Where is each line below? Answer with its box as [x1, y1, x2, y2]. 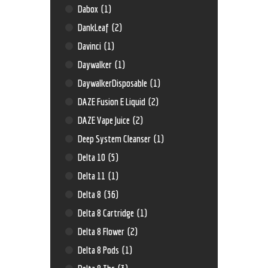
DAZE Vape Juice [78, 114, 132, 126]
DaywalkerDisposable [78, 77, 150, 89]
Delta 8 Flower [78, 226, 127, 237]
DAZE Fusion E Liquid [78, 96, 148, 108]
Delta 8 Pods [78, 244, 121, 256]
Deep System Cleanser [78, 133, 153, 145]
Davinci [78, 40, 103, 52]
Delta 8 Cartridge [78, 207, 136, 219]
